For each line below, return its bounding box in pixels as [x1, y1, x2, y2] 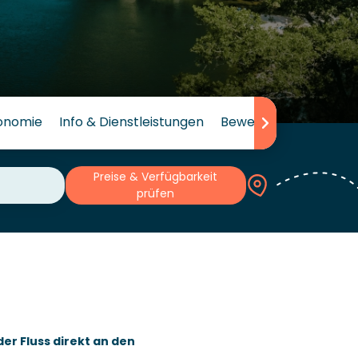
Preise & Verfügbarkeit [93, 169, 218, 185]
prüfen [137, 185, 175, 202]
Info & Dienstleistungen [58, 112, 204, 131]
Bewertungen [220, 112, 304, 131]
